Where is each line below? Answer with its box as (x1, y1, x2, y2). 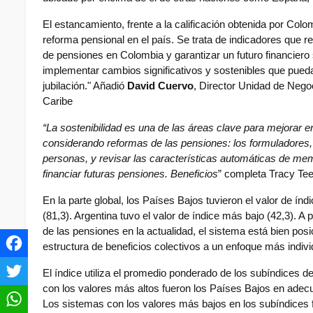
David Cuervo (127, 80, 194, 92)
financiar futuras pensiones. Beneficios (43, 168, 218, 180)
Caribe (43, 96, 73, 108)
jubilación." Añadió (43, 80, 127, 92)
